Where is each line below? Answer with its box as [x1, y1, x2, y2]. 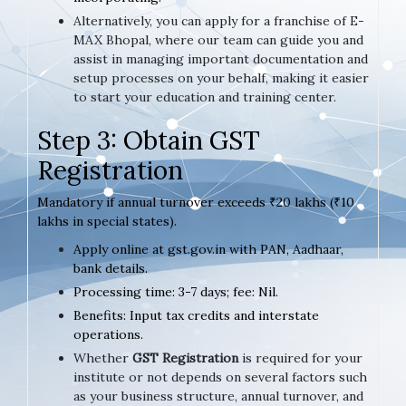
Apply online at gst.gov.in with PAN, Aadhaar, [73, 240, 343, 257]
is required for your [238, 349, 362, 366]
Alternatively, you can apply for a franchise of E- [73, 12, 364, 29]
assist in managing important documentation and [73, 50, 368, 67]
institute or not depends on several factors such [73, 368, 367, 385]
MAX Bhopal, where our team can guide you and [73, 31, 363, 48]
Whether [73, 349, 132, 366]
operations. [73, 325, 143, 343]
